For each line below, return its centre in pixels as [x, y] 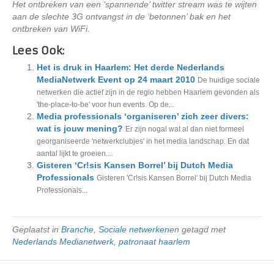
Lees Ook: [38, 51]
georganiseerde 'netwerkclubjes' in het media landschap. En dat [143, 141]
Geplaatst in [37, 229]
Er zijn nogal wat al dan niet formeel [185, 129]
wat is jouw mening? [80, 128]
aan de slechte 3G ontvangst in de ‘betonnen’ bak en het [121, 17]
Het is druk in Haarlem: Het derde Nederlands [131, 67]
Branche [77, 229]
